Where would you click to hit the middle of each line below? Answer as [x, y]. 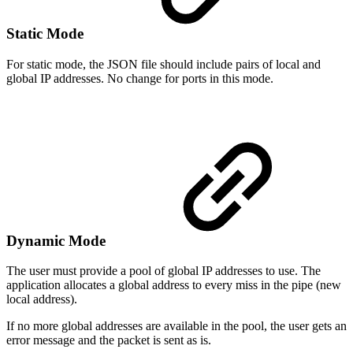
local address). [42, 299]
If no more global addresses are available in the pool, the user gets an [176, 326]
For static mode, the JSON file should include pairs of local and [163, 64]
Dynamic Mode [58, 240]
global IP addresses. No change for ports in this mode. [140, 78]
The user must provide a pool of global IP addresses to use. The [163, 271]
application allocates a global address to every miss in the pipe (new [174, 285]
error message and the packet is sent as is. [109, 340]
